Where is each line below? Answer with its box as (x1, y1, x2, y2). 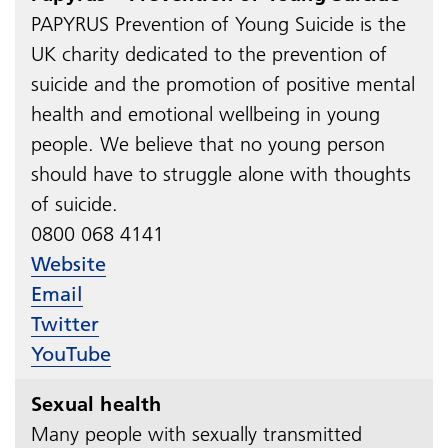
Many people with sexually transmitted (31, 421, 362, 446)
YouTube (31, 341, 111, 366)
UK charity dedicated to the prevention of (31, 41, 387, 66)
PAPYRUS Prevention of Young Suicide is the (31, 11, 406, 36)
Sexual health (31, 391, 162, 416)
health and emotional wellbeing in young (31, 101, 380, 126)
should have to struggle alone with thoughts (31, 161, 411, 186)
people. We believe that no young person (31, 131, 385, 156)
